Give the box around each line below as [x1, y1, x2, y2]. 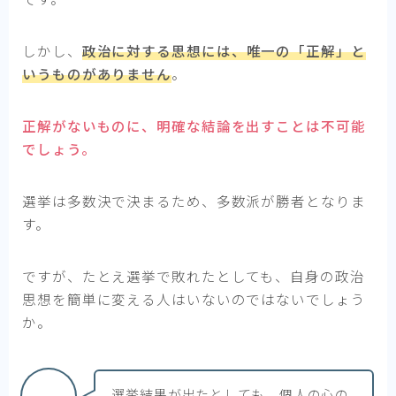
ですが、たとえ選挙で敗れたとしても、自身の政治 [22, 266, 365, 286]
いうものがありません [22, 64, 171, 84]
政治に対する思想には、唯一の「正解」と [81, 41, 366, 61]
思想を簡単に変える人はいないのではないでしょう [22, 289, 366, 309]
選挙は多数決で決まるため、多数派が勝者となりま [22, 191, 366, 211]
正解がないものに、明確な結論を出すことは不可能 [22, 116, 366, 136]
